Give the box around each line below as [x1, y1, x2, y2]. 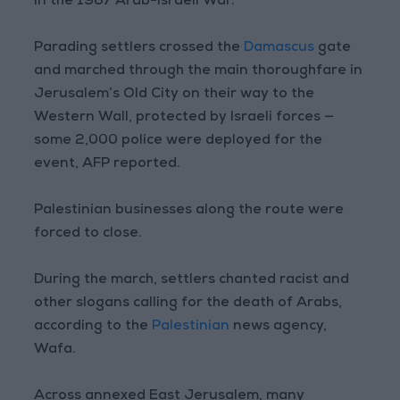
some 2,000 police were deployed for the [34, 134, 323, 149]
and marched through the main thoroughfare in [34, 64, 363, 79]
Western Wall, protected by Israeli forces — [34, 111, 335, 126]
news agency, [233, 320, 328, 335]
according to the [34, 320, 153, 335]
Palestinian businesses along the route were [34, 204, 345, 219]
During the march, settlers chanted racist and [34, 273, 350, 288]
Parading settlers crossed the [34, 41, 245, 56]
